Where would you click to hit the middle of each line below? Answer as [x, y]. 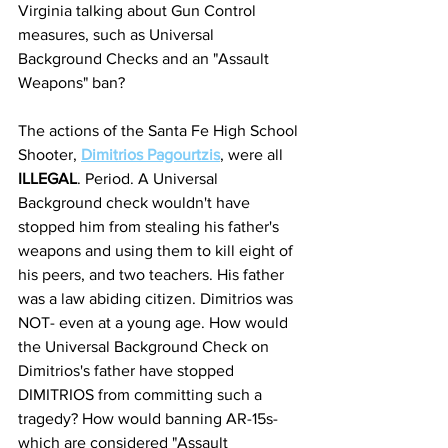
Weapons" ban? [73, 82]
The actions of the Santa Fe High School [160, 130]
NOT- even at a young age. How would [155, 322]
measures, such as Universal [118, 34]
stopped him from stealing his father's [150, 226]
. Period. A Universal [149, 178]
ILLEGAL [47, 178]
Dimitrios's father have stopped [128, 370]
